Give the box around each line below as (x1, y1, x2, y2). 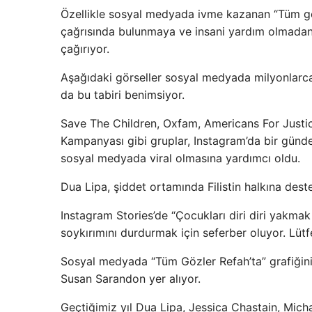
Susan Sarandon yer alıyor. (61, 272, 201, 286)
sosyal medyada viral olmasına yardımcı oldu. (61, 151, 300, 166)
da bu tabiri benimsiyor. (61, 88, 185, 102)
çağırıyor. (61, 42, 109, 56)
